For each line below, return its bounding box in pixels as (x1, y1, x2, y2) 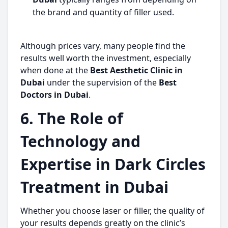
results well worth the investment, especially (20, 52, 191, 64)
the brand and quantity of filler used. (33, 7, 174, 18)
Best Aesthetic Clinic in (90, 65, 183, 76)
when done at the (20, 65, 90, 76)
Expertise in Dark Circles (20, 154, 206, 175)
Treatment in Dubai (20, 177, 168, 197)
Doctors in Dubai (20, 89, 89, 100)
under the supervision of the (45, 77, 159, 88)
